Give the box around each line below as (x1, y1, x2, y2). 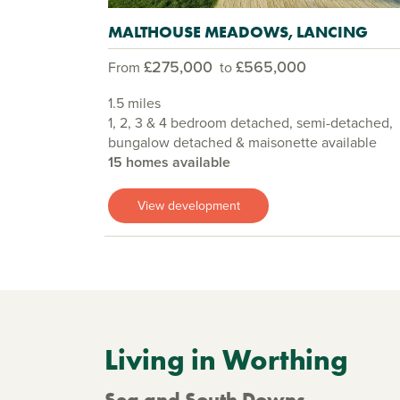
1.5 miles (108, 93, 161, 114)
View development (137, 196, 240, 215)
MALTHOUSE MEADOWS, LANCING (108, 21, 368, 43)
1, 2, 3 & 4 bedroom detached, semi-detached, (108, 112, 393, 134)
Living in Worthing (104, 341, 348, 379)
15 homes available (108, 152, 230, 173)
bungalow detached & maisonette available (108, 132, 377, 154)
